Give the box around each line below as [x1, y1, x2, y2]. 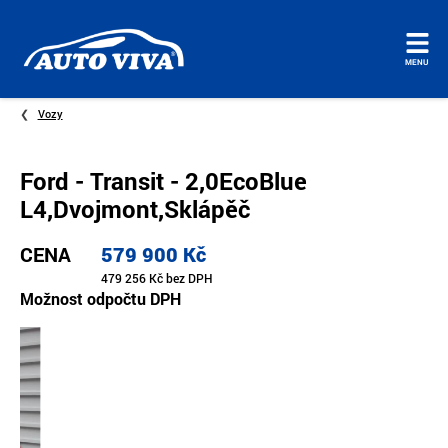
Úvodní [16, 48, 67, 70]
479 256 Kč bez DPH [101, 269, 213, 286]
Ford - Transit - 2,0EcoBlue [20, 164, 307, 197]
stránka [16, 72, 72, 94]
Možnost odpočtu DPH [20, 287, 181, 309]
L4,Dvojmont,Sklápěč [20, 192, 250, 225]
